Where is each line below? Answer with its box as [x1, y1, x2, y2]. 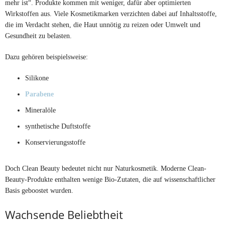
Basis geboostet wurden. [5, 186, 73, 194]
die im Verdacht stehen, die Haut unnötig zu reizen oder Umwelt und [5, 20, 200, 29]
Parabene [25, 89, 54, 98]
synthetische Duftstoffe [25, 122, 90, 130]
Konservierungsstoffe [25, 138, 85, 146]
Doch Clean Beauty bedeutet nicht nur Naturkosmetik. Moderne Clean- [5, 164, 206, 172]
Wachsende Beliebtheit [5, 206, 123, 222]
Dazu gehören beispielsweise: [5, 52, 88, 61]
